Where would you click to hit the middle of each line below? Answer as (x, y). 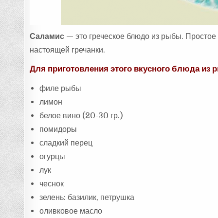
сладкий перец (66, 143)
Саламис (47, 36)
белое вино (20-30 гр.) (81, 116)
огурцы (53, 157)
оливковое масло (71, 211)
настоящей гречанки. (68, 50)
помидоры (58, 129)
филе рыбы (61, 89)
